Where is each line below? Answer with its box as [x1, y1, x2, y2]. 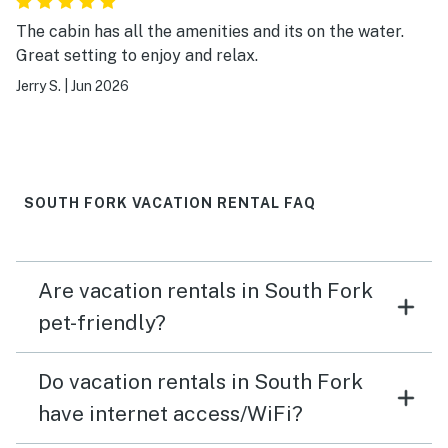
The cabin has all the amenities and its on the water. [16, 21, 404, 41]
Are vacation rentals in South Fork [38, 277, 373, 303]
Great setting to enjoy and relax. [16, 45, 258, 65]
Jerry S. [16, 77, 61, 94]
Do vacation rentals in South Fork [38, 368, 363, 394]
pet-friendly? [38, 309, 166, 335]
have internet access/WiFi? [38, 400, 303, 426]
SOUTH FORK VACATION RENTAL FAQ [24, 194, 316, 211]
